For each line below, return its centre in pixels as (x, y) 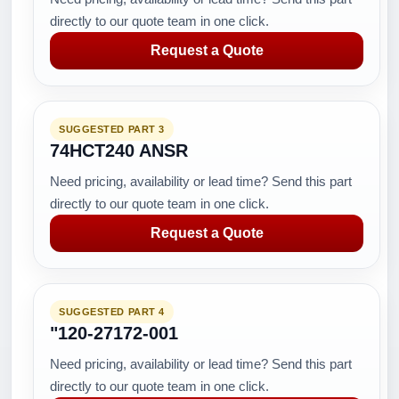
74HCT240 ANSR (119, 151)
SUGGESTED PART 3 (112, 129)
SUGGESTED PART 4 (112, 312)
